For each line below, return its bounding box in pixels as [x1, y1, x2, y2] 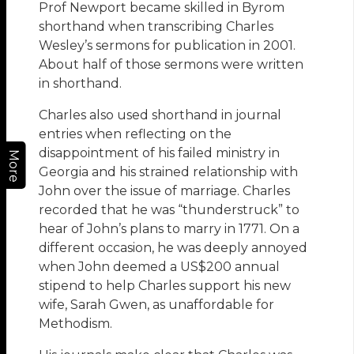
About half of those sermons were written [39, 57, 304, 73]
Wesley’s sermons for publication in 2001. [39, 38, 296, 54]
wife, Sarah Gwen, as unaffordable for [39, 297, 275, 313]
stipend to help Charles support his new [39, 278, 292, 294]
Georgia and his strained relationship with [39, 164, 299, 180]
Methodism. [39, 316, 113, 332]
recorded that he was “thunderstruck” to [39, 202, 300, 218]
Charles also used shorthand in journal [39, 107, 282, 123]
